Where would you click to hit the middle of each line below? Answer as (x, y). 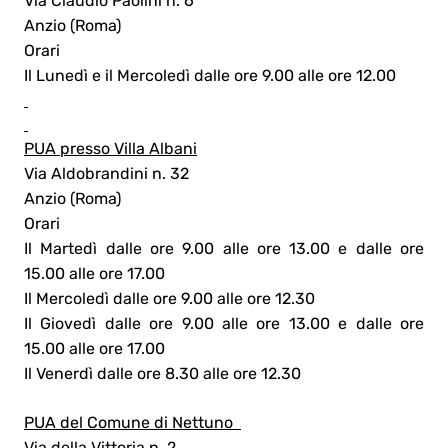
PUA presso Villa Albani (110, 148)
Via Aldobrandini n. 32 (108, 173)
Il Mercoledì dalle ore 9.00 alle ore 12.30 (169, 298)
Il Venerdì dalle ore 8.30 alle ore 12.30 (162, 373)
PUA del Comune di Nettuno (132, 422)
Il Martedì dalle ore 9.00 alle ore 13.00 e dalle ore (224, 248)
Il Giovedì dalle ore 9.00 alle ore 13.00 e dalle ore (224, 323)
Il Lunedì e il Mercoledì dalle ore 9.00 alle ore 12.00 (212, 75)
